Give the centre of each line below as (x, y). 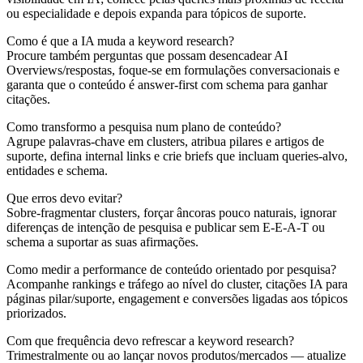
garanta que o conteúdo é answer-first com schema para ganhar (167, 84)
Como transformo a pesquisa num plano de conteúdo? (144, 126)
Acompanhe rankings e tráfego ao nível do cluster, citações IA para (177, 284)
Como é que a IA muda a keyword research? (120, 41)
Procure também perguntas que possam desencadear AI (147, 55)
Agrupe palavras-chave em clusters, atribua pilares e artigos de (165, 141)
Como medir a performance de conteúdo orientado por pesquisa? (171, 269)
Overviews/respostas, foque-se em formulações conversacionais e (173, 70)
